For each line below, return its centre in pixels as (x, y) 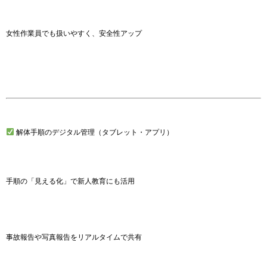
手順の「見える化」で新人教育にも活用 (70, 181)
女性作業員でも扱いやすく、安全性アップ (74, 34)
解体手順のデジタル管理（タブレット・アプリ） (94, 133)
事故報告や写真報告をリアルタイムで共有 (74, 237)
